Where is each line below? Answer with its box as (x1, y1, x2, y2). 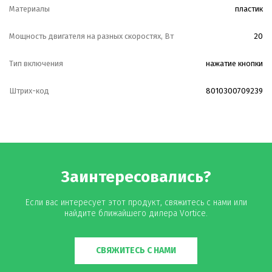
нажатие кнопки (206, 59, 263, 68)
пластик (235, 4, 263, 13)
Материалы (9, 4, 50, 13)
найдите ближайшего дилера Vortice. (64, 208, 208, 219)
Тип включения (9, 59, 63, 68)
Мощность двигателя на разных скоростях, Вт (9, 32, 174, 41)
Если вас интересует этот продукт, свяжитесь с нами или (25, 197, 247, 208)
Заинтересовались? (61, 168, 211, 186)
